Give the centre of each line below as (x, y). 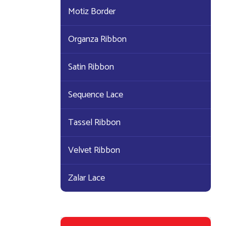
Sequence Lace (95, 95)
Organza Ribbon (97, 39)
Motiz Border (92, 12)
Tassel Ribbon (94, 123)
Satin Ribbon (91, 67)
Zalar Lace (86, 178)
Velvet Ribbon (94, 150)
